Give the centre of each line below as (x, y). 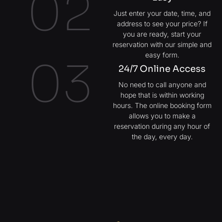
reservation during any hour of (162, 126)
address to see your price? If (162, 23)
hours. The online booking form (162, 105)
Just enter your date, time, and (162, 13)
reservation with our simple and (162, 44)
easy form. (162, 55)
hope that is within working (162, 95)
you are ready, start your (162, 34)
